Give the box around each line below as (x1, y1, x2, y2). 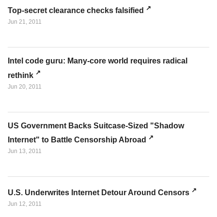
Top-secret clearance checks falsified (8, 6, 144, 15)
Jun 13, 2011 (8, 148, 42, 155)
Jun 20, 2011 (8, 83, 42, 90)
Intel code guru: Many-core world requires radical (8, 57, 187, 65)
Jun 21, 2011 (8, 18, 42, 26)
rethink (8, 71, 33, 79)
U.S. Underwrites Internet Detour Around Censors (8, 188, 189, 197)
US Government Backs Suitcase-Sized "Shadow (8, 121, 184, 130)
